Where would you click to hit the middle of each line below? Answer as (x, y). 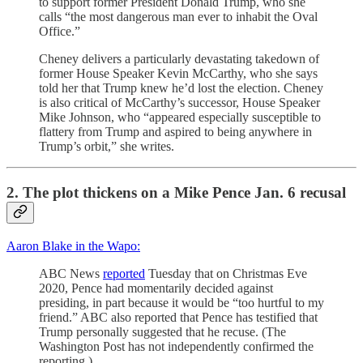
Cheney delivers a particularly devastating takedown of (179, 59)
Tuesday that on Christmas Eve (226, 273)
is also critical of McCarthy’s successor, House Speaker (179, 103)
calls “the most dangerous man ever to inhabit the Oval (178, 17)
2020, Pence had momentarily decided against (156, 288)
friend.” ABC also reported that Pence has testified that (178, 317)
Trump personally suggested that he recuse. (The (162, 331)
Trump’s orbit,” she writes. (107, 147)
